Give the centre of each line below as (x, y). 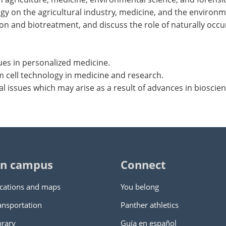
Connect (143, 165)
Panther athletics (150, 205)
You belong (140, 187)
